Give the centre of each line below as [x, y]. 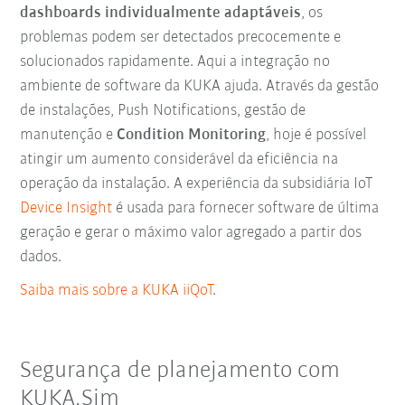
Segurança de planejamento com [180, 371]
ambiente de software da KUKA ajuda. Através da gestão [200, 86]
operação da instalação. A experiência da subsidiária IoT [197, 184]
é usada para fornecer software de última [246, 208]
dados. [41, 257]
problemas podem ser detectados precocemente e [181, 37]
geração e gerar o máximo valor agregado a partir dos [191, 232]
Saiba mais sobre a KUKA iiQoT [117, 290]
